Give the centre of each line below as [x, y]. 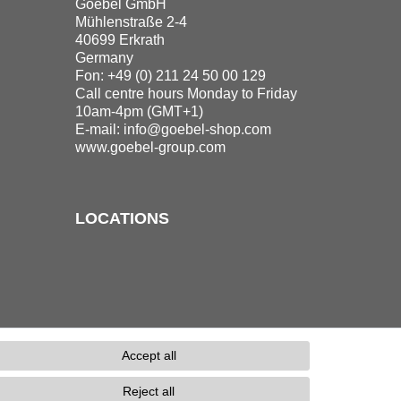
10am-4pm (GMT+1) [139, 112]
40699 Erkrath [119, 40]
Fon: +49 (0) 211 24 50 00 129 [170, 76]
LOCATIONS [122, 219]
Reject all [149, 391]
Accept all [149, 355]
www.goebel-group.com [150, 148]
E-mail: [99, 130]
